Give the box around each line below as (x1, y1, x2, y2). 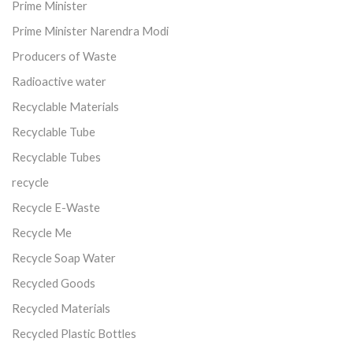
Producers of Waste (12, 48, 117, 63)
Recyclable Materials (12, 98, 119, 113)
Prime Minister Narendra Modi (12, 23, 169, 38)
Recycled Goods (12, 275, 95, 290)
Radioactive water (12, 73, 106, 88)
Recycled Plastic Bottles (12, 325, 136, 340)
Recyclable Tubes (12, 149, 101, 164)
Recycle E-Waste (12, 199, 100, 214)
